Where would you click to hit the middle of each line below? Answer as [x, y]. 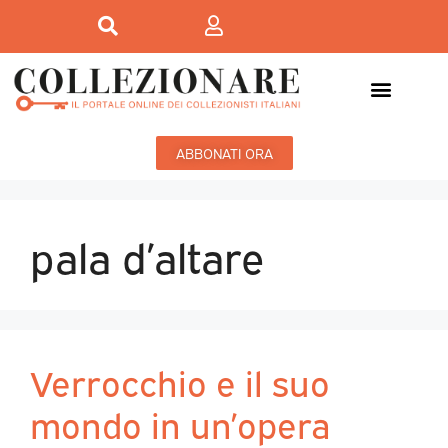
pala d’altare [147, 255]
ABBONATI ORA [224, 153]
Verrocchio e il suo [180, 381]
